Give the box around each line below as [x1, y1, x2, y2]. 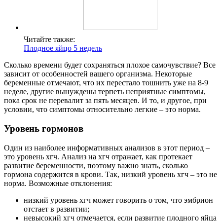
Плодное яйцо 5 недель [24, 44, 102, 53]
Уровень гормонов [4, 123, 83, 134]
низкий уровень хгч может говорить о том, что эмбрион [24, 195, 213, 204]
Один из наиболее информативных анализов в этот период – [4, 143, 210, 152]
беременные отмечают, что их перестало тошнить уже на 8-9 [4, 78, 208, 87]
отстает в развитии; [24, 204, 89, 213]
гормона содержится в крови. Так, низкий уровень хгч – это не [4, 170, 217, 179]
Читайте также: [24, 35, 75, 44]
